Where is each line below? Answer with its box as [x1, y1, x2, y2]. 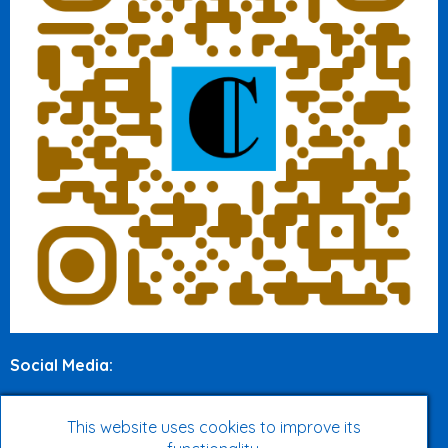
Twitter [31, 397, 80, 417]
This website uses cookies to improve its [67, 417, 361, 437]
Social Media [10, 355, 109, 375]
